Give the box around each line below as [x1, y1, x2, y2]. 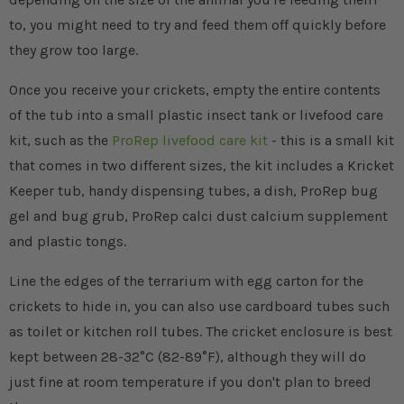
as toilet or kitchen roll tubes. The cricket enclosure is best [9, 323, 392, 341]
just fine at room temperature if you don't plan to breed [9, 373, 372, 391]
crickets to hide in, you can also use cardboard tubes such [9, 298, 390, 316]
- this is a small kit [268, 132, 394, 150]
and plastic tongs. [9, 233, 126, 251]
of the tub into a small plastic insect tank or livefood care [9, 106, 383, 124]
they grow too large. [9, 41, 138, 60]
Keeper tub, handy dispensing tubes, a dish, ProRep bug [9, 182, 378, 200]
